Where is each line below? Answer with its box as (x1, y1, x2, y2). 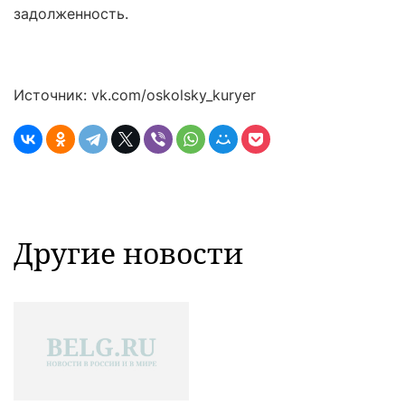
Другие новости (14, 233, 243, 272)
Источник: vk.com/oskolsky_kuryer (14, 86, 256, 104)
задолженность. (14, 5, 128, 23)
